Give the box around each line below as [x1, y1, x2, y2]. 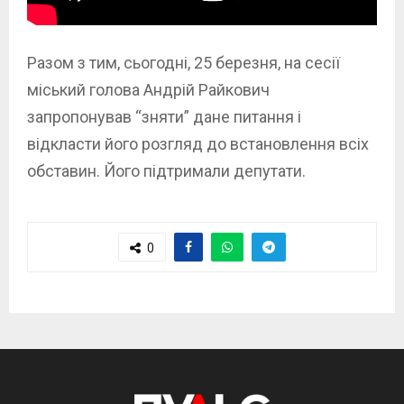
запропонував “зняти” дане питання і [27, 107, 301, 127]
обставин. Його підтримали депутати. [27, 161, 306, 181]
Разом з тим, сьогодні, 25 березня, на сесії [27, 53, 340, 73]
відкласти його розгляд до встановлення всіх [27, 134, 369, 154]
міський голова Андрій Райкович [27, 80, 270, 100]
